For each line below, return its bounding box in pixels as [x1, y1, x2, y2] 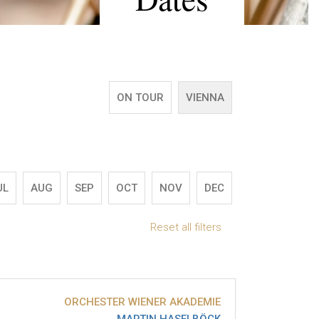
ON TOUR [117, 91, 164, 105]
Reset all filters [150, 221, 221, 234]
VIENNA [186, 91, 224, 105]
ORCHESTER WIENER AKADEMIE [64, 296, 221, 309]
